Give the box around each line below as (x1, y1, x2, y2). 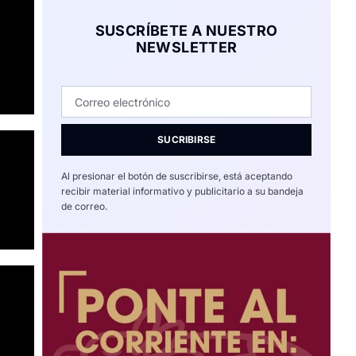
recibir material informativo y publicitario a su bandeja (61, 185, 304, 197)
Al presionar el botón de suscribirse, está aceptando (61, 170, 293, 182)
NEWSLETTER (135, 39, 238, 56)
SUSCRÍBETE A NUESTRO (95, 22, 278, 39)
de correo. (61, 200, 108, 212)
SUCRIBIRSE (157, 133, 216, 145)
